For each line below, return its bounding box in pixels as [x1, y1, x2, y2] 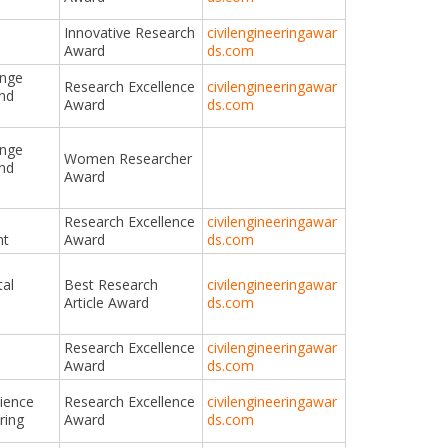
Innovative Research [64, 22, 196, 42]
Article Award [64, 292, 150, 312]
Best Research [64, 274, 159, 294]
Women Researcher [64, 148, 193, 168]
